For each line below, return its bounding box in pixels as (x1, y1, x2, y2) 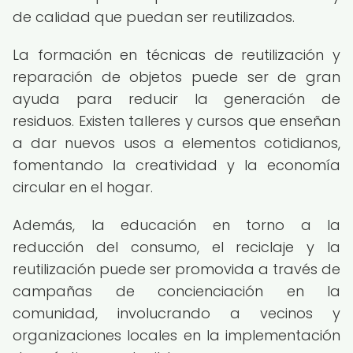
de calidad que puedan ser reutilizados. (13, 7, 295, 27)
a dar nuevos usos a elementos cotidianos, (13, 133, 340, 153)
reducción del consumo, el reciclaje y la (13, 237, 340, 257)
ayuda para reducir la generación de (13, 89, 340, 109)
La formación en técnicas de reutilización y (13, 45, 340, 65)
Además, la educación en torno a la (13, 215, 340, 235)
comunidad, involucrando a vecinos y (13, 303, 340, 323)
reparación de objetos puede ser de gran (13, 67, 340, 87)
